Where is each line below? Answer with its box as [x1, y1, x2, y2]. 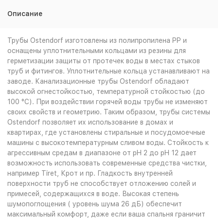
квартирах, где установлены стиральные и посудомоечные [7, 128, 205, 136]
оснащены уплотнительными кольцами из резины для [7, 47, 186, 54]
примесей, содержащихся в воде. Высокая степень [7, 190, 179, 198]
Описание [7, 10, 42, 18]
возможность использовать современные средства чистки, [7, 159, 207, 167]
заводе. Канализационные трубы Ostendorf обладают [7, 77, 189, 85]
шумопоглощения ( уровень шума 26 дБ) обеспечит [7, 200, 182, 208]
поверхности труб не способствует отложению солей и [7, 180, 196, 187]
